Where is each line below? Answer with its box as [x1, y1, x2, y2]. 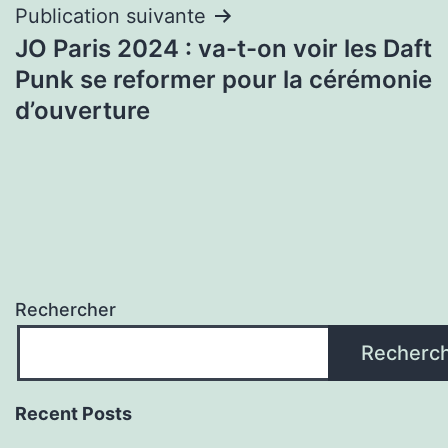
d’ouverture [15, 95, 150, 125]
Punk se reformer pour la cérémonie [15, 64, 432, 94]
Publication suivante [15, 3, 206, 28]
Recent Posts [15, 403, 132, 425]
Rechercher [15, 299, 116, 321]
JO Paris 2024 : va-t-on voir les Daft [15, 33, 432, 63]
